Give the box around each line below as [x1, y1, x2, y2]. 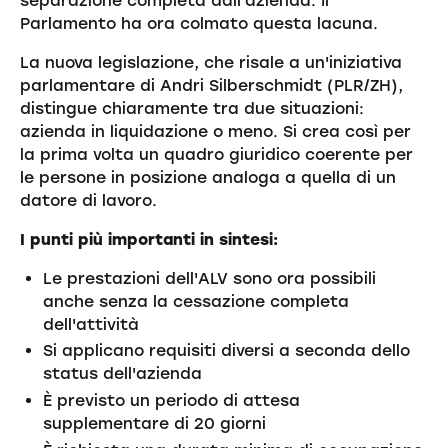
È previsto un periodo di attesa [43, 391, 301, 411]
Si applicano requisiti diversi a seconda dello [43, 341, 411, 361]
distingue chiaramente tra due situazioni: [19, 99, 364, 119]
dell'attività [43, 314, 140, 334]
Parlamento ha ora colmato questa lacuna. [19, 14, 378, 34]
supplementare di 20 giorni [43, 414, 267, 434]
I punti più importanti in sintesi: [19, 229, 278, 249]
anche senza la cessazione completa [43, 291, 350, 311]
